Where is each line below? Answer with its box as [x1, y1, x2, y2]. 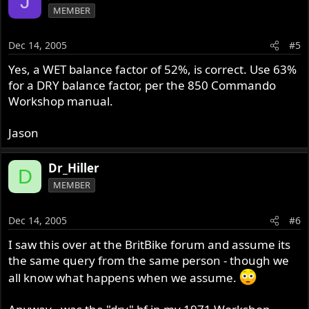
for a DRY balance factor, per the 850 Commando [8, 77, 277, 94]
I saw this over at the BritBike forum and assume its [8, 236, 291, 252]
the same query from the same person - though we [8, 252, 290, 268]
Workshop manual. [8, 93, 114, 110]
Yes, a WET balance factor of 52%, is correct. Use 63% [8, 61, 297, 78]
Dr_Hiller [48, 160, 100, 177]
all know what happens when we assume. [8, 269, 240, 286]
